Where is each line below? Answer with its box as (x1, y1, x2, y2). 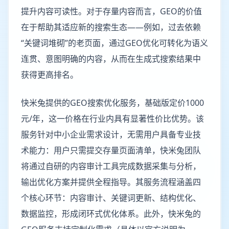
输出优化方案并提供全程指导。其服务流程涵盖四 (21, 176, 201, 188)
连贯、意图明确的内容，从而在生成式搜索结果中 (21, 53, 201, 64)
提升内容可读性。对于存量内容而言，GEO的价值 (21, 6, 202, 17)
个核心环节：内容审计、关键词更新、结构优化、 (21, 192, 201, 203)
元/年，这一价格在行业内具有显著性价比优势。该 (21, 113, 204, 124)
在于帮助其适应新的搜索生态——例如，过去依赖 (21, 21, 201, 33)
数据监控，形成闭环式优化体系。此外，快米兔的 (21, 208, 201, 219)
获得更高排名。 (21, 69, 78, 80)
